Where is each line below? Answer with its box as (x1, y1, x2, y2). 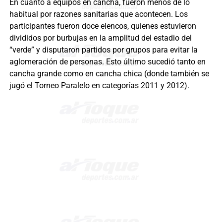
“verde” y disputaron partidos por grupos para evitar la (9, 45, 198, 55)
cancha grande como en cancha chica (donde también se (9, 69, 209, 79)
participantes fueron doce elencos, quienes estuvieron (9, 21, 196, 31)
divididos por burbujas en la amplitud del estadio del (9, 33, 192, 43)
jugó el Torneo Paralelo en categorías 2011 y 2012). (9, 81, 189, 91)
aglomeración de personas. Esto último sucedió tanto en (9, 57, 206, 67)
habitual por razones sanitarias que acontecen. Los (9, 9, 188, 19)
